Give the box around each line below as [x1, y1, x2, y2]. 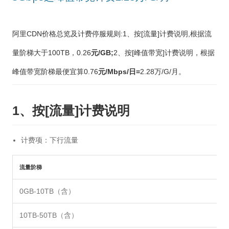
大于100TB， [34, 49, 77, 57]
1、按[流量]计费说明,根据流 [123, 30, 212, 38]
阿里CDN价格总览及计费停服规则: [12, 30, 123, 38]
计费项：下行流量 [21, 136, 78, 145]
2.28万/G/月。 [140, 67, 186, 76]
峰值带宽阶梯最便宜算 [12, 67, 84, 76]
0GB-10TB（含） [19, 187, 75, 196]
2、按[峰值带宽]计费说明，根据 [113, 49, 215, 57]
